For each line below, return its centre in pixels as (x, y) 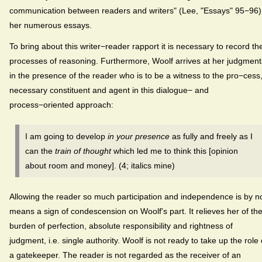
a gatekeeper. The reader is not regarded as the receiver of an (125, 255)
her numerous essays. (51, 25)
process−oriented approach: (61, 104)
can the (40, 151)
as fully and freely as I (211, 136)
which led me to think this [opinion (175, 151)
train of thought (83, 151)
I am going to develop (66, 136)
